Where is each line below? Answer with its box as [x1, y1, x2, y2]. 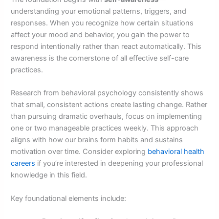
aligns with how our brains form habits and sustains [11, 135, 183, 145]
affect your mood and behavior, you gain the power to [11, 30, 190, 39]
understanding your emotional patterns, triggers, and [11, 6, 187, 16]
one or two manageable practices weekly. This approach [11, 124, 199, 133]
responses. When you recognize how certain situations [11, 18, 194, 27]
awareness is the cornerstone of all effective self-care [11, 53, 189, 63]
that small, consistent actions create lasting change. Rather [11, 100, 208, 109]
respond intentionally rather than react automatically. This [11, 42, 202, 51]
